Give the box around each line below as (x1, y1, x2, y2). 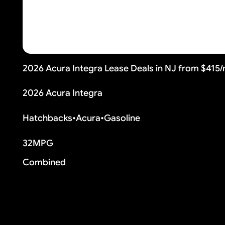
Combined (23, 156, 66, 168)
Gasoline (104, 113, 141, 124)
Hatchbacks (23, 113, 73, 124)
